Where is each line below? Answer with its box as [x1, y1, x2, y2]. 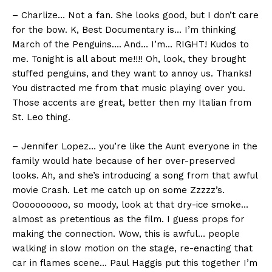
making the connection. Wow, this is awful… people [12, 228, 240, 240]
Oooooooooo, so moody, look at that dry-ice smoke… [12, 199, 248, 211]
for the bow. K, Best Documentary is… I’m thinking [12, 24, 236, 36]
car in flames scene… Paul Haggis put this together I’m [12, 257, 257, 269]
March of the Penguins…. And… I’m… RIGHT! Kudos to [12, 39, 249, 50]
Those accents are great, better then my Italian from [12, 97, 251, 109]
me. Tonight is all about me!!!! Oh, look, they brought [12, 53, 246, 65]
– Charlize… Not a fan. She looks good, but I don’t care [12, 10, 259, 21]
